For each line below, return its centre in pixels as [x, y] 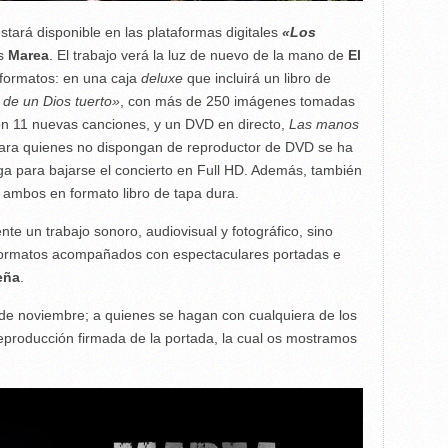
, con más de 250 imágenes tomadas [237, 100]
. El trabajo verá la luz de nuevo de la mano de [198, 54]
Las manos [323, 123]
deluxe [161, 77]
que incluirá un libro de [256, 77]
